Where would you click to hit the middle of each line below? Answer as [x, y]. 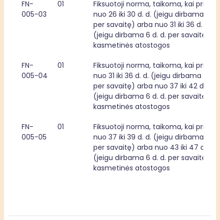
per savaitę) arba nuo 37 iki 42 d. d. [153, 86]
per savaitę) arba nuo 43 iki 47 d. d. [154, 147]
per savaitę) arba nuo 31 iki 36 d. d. [152, 25]
